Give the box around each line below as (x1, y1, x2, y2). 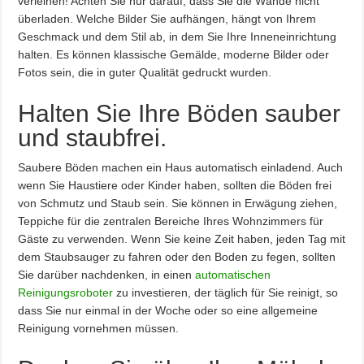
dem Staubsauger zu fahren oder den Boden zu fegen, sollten (18, 250, 336, 263)
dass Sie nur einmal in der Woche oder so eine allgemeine (18, 304, 318, 317)
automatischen (195, 268, 271, 281)
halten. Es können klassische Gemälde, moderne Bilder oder (18, 48, 330, 61)
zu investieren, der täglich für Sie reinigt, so (113, 286, 339, 299)
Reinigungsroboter (18, 286, 114, 299)
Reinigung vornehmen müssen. (18, 322, 180, 335)
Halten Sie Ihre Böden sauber (18, 100, 341, 127)
